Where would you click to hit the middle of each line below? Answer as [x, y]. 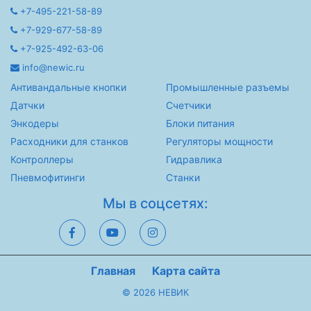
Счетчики [188, 106]
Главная [113, 271]
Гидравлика [194, 160]
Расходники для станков [69, 142]
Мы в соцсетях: [155, 204]
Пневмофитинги [48, 178]
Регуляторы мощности [219, 142]
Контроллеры [42, 160]
